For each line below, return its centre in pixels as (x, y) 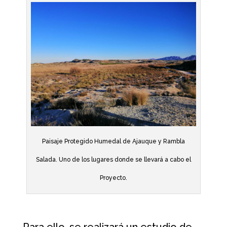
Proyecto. (113, 178)
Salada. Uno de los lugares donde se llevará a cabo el (113, 159)
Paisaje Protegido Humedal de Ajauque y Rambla (113, 141)
